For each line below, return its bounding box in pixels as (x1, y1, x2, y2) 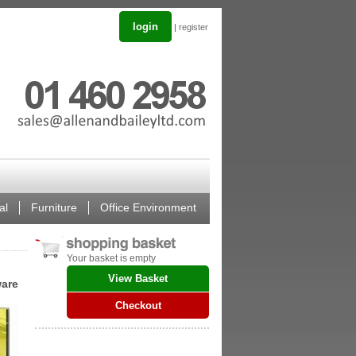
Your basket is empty (67, 253, 156, 264)
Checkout (114, 300, 161, 311)
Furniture (31, 201, 77, 214)
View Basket (108, 273, 168, 284)
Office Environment (100, 201, 196, 214)
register (179, 22, 208, 32)
